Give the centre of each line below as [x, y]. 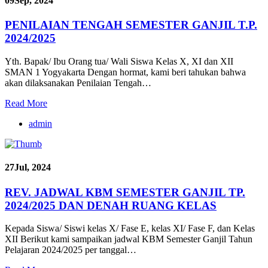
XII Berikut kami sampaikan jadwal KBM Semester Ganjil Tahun [129, 239]
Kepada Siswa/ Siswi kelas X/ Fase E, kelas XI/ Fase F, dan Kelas [130, 229]
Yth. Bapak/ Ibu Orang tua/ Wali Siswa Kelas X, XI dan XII [119, 61]
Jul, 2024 [33, 167]
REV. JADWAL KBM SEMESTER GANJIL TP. [125, 192]
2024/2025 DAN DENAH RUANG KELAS [111, 205]
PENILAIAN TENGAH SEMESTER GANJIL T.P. [131, 25]
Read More [26, 103]
